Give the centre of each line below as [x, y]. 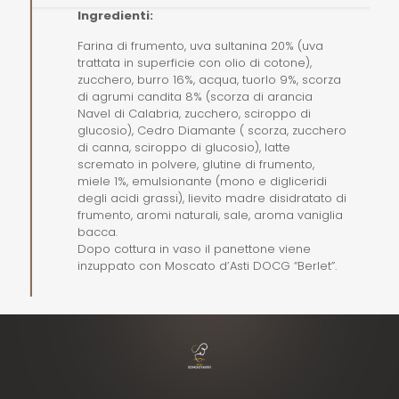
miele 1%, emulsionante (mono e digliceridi [203, 182]
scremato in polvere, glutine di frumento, [196, 165]
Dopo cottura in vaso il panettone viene [195, 249]
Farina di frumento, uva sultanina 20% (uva [201, 46]
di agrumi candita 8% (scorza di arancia [195, 97]
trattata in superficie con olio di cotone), [195, 63]
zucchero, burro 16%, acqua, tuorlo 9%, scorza [210, 80]
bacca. [98, 232]
